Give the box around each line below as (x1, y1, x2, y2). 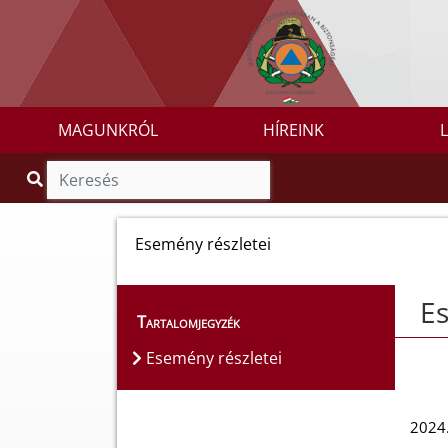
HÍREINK (263, 119, 325, 142)
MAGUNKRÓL (57, 119, 158, 142)
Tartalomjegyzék (137, 311, 240, 334)
